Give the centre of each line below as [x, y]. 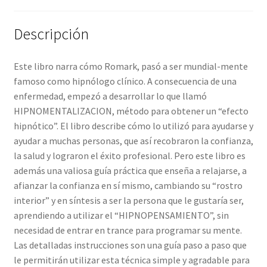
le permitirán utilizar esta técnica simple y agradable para [131, 260]
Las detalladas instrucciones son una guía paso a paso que [130, 245]
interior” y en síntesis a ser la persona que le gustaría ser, [128, 200]
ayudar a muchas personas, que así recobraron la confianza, [133, 140]
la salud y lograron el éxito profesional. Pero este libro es [129, 155]
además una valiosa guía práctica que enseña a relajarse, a [130, 170]
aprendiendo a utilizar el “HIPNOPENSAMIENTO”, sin [121, 215]
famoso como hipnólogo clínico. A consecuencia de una [125, 81]
